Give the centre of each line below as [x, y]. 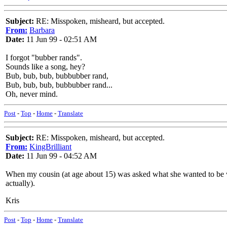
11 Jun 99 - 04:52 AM [61, 156]
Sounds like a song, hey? [45, 67]
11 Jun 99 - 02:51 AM [61, 39]
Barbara [42, 30]
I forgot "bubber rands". [44, 58]
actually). [20, 183]
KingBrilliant [50, 147]
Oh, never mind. [32, 94]
